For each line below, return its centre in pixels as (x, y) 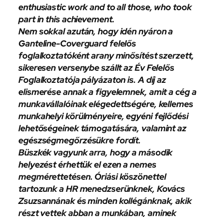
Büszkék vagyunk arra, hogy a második (96, 152)
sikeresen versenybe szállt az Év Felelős (96, 67)
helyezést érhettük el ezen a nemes (87, 164)
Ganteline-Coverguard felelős (77, 43)
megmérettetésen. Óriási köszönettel (92, 176)
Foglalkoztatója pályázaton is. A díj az (93, 79)
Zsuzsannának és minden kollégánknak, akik (105, 201)
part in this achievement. (67, 19)
